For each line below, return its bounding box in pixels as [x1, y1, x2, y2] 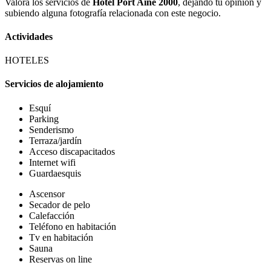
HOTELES [5, 55, 49, 66]
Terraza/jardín [29, 135, 82, 146]
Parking [29, 113, 59, 124]
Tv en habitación [29, 232, 93, 243]
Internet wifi [29, 157, 76, 168]
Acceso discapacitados [29, 146, 115, 157]
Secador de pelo [29, 199, 90, 210]
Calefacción [29, 210, 74, 221]
